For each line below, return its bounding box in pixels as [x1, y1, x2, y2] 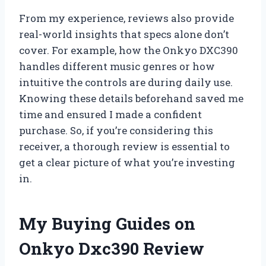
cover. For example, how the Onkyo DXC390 [19, 43, 238, 57]
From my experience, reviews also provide [19, 11, 234, 25]
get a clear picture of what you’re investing [19, 155, 235, 169]
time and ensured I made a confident [19, 107, 202, 121]
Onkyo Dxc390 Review [19, 237, 204, 259]
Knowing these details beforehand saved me [19, 91, 243, 105]
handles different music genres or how [19, 59, 215, 73]
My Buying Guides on [19, 212, 195, 235]
